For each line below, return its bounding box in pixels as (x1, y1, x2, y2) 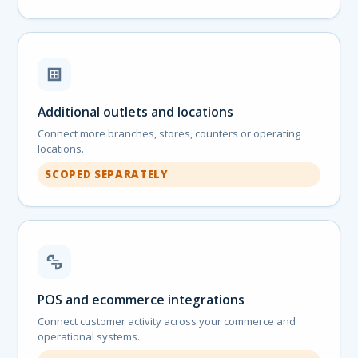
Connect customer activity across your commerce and (38, 313, 296, 328)
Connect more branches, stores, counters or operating (38, 125, 301, 141)
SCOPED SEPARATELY (45, 166, 169, 181)
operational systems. (38, 328, 141, 344)
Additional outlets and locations (38, 102, 234, 121)
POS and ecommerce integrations (38, 290, 245, 308)
